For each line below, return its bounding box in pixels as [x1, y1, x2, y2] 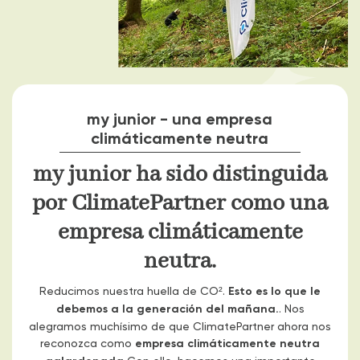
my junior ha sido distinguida [33, 161, 327, 190]
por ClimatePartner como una [32, 190, 328, 219]
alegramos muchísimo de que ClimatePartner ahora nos [29, 319, 331, 333]
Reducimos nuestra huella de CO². [39, 284, 228, 298]
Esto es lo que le [228, 284, 321, 299]
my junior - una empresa [87, 108, 273, 129]
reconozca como [40, 336, 135, 350]
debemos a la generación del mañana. [55, 301, 279, 317]
